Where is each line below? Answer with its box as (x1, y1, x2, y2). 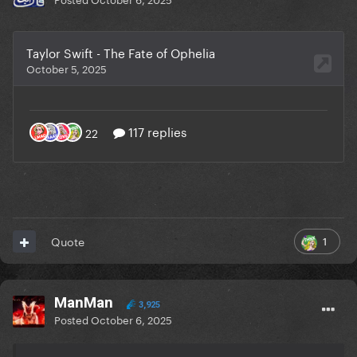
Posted (54, 311, 91, 328)
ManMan (54, 293, 113, 312)
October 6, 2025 (91, 311, 172, 328)
